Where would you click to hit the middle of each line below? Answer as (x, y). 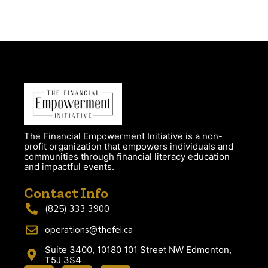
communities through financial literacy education (127, 157)
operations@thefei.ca (89, 229)
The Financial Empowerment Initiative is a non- (123, 136)
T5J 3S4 (63, 260)
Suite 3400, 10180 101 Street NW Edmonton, (138, 250)
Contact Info (66, 193)
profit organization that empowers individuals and (129, 147)
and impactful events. (69, 167)
